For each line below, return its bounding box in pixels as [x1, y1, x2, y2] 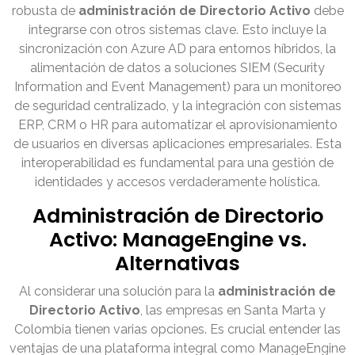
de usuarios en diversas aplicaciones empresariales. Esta [13, 136, 342, 152]
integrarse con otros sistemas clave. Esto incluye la [29, 22, 326, 38]
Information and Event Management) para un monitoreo [13, 79, 342, 95]
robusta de [11, 3, 78, 19]
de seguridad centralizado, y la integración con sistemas [13, 98, 342, 114]
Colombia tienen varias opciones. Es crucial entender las [14, 322, 341, 338]
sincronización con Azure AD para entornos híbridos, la [19, 41, 336, 57]
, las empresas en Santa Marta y [140, 303, 326, 319]
